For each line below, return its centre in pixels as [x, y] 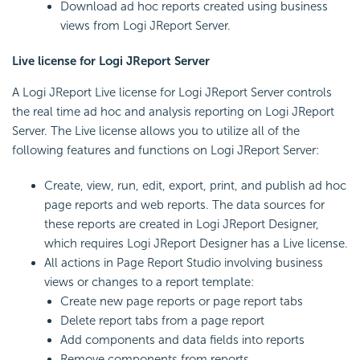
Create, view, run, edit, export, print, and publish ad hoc [195, 185]
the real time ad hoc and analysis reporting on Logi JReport [173, 111]
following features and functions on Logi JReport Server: [166, 150]
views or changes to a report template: [149, 282]
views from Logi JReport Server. [145, 25]
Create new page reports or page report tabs [182, 301]
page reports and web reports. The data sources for [184, 205]
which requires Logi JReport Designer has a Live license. [196, 243]
